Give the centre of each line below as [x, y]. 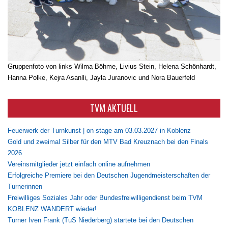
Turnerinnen [25, 186]
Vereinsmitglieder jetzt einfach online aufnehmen [79, 164]
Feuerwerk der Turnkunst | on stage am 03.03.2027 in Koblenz [99, 130]
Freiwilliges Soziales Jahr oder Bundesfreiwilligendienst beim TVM [105, 197]
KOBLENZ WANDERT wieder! [52, 209]
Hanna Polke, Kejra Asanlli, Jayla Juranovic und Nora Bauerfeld [101, 77]
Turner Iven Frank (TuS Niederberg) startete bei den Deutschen [101, 220]
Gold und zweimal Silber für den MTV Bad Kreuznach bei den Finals [108, 141]
